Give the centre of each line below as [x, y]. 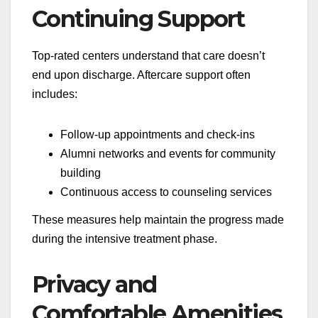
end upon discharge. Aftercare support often [141, 75]
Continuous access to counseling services [166, 192]
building [81, 172]
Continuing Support [138, 18]
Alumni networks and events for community [168, 153]
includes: [55, 94]
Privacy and [94, 285]
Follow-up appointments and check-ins [158, 134]
